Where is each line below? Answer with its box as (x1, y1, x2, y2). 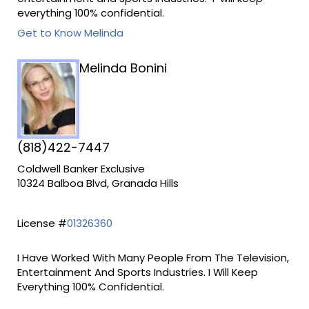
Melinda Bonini (79, 59, 167, 77)
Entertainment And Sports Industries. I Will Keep (17, 264, 258, 279)
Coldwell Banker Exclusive (17, 161, 145, 177)
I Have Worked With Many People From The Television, (17, 250, 289, 265)
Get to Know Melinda (17, 26, 123, 41)
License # (17, 216, 67, 231)
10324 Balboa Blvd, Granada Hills (17, 176, 179, 191)
